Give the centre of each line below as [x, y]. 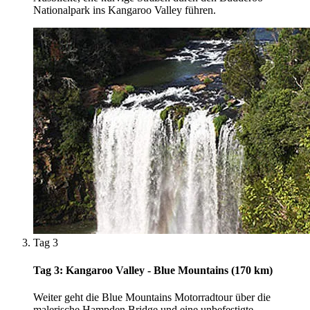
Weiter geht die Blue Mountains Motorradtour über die [152, 297]
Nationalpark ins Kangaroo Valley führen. [125, 10]
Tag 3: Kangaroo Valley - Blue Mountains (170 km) [153, 270]
